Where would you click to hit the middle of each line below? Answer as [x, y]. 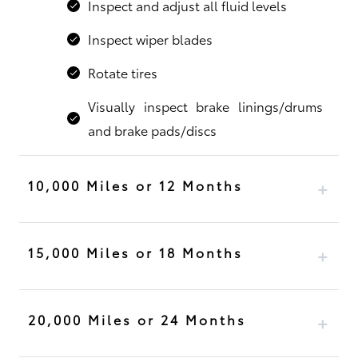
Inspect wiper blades [150, 39]
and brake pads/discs [152, 130]
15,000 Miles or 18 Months [135, 253]
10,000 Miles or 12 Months [135, 185]
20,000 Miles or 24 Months [137, 320]
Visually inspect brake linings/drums [205, 106]
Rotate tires [122, 73]
